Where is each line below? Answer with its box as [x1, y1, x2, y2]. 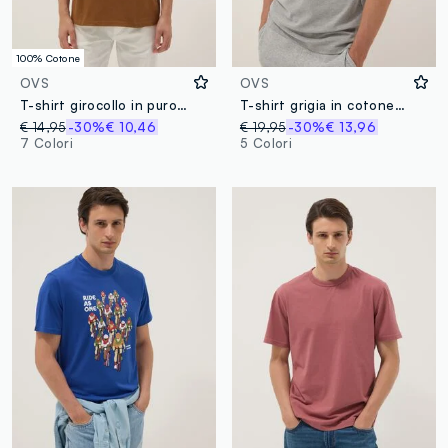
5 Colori [239, 135, 293, 152]
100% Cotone [16, 52, 81, 65]
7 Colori [20, 135, 74, 152]
